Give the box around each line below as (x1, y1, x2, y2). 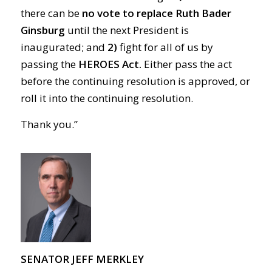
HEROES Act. (78, 57, 141, 72)
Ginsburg (20, 23, 65, 38)
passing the (20, 57, 78, 72)
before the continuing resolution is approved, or (20, 74, 250, 89)
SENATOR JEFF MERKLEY (20, 252, 144, 266)
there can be (20, 6, 82, 21)
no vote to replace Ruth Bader (81, 6, 231, 21)
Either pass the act (141, 57, 232, 72)
